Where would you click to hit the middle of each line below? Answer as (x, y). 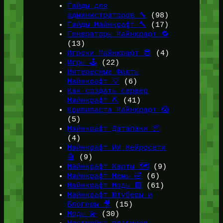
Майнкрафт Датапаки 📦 (113, 129)
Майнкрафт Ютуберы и (110, 195)
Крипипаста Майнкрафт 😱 (118, 110)
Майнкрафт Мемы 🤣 (104, 176)
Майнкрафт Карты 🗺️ (108, 167)
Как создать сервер (107, 91)
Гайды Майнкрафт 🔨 (107, 25)
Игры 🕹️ (82, 63)
